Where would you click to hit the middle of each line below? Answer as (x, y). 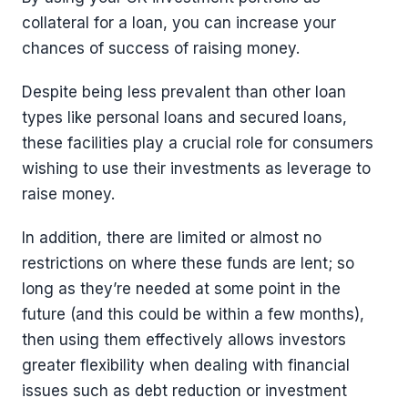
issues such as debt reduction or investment (184, 391)
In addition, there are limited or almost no (172, 238)
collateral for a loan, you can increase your (179, 23)
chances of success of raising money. (161, 49)
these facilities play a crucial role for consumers (198, 143)
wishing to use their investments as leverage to (196, 169)
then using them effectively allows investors (184, 340)
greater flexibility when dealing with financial (186, 366)
